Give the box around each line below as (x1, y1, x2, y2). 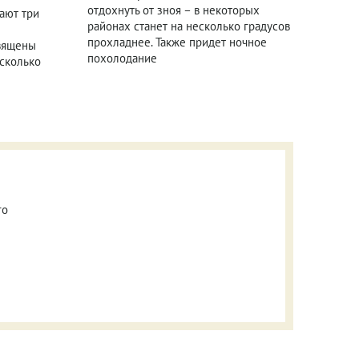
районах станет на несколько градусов (87, 18, 290, 34)
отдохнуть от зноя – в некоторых (87, 2, 260, 18)
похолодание (87, 50, 157, 66)
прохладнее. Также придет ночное (87, 34, 267, 50)
